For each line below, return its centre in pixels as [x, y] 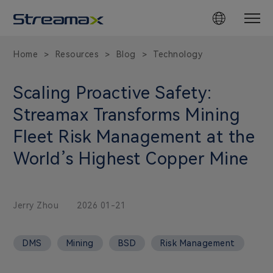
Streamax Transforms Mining [127, 115]
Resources [77, 54]
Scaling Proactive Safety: [113, 93]
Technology [178, 54]
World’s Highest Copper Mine [131, 158]
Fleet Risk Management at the [134, 136]
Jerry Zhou [36, 206]
